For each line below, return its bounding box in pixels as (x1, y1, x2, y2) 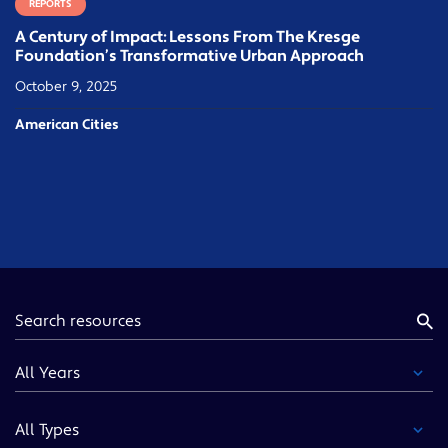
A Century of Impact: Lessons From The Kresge (15, 27, 360, 48)
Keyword (15, 303, 80, 324)
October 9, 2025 (15, 78, 117, 97)
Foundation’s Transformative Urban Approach (15, 46, 364, 67)
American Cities (15, 116, 119, 135)
